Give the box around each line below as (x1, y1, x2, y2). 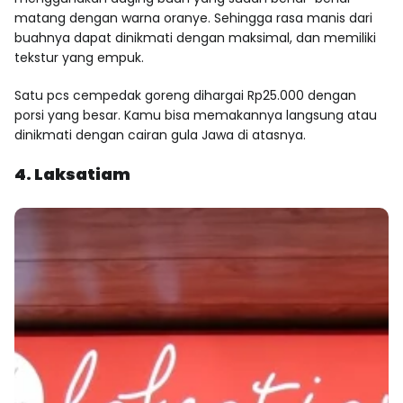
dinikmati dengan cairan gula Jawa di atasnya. (14, 125, 306, 144)
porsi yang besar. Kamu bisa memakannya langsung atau (14, 105, 377, 124)
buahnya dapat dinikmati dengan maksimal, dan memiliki (14, 28, 376, 47)
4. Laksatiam (14, 162, 130, 185)
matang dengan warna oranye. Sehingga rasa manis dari (14, 8, 372, 27)
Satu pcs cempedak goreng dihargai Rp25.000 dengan (14, 85, 356, 104)
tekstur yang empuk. (14, 48, 144, 67)
